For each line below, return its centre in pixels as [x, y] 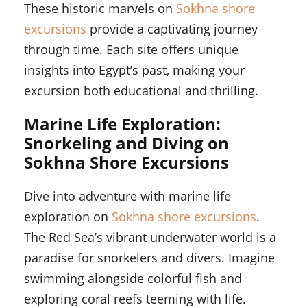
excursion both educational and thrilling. [141, 91]
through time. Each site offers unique [131, 50]
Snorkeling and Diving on [126, 143]
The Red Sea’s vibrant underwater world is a [150, 237]
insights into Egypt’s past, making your [134, 70]
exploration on [68, 217]
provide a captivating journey [172, 29]
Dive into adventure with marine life [127, 196]
